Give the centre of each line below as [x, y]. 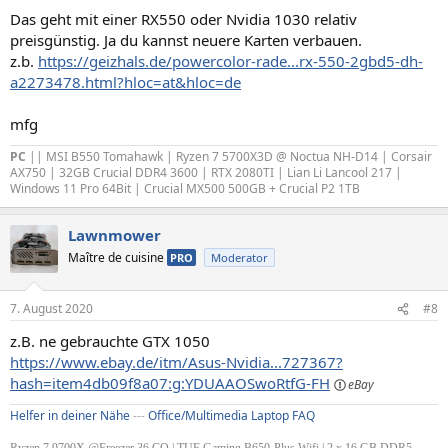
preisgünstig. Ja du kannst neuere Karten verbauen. [186, 39]
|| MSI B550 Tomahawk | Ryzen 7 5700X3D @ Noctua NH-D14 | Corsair [230, 156]
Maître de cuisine [117, 257]
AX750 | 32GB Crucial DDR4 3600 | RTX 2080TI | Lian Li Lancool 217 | [206, 172]
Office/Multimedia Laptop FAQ [231, 415]
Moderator [239, 257]
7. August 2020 [51, 308]
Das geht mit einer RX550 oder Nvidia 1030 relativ [183, 18]
